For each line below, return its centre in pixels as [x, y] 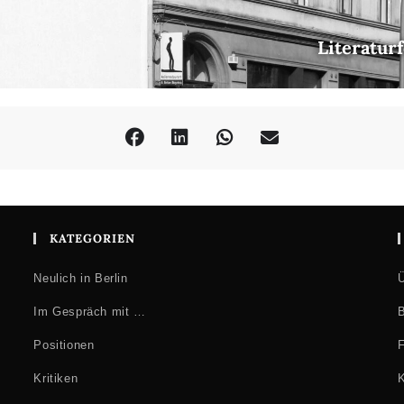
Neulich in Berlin [81, 278]
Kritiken [56, 378]
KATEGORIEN [93, 239]
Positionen [64, 345]
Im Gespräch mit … [90, 312]
